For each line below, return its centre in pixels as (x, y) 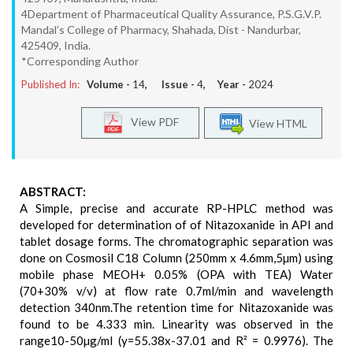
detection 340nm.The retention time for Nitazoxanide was (176, 307)
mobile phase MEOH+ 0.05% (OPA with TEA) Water (176, 274)
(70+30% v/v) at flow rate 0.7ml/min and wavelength (176, 291)
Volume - (110, 84)
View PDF (151, 121)
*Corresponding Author (80, 61)
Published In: (50, 84)
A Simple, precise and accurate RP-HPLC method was (176, 208)
